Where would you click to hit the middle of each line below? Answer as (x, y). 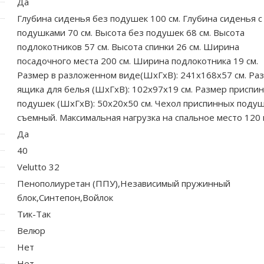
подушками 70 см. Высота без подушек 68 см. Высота (131, 32)
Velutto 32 (38, 166)
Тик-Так (34, 214)
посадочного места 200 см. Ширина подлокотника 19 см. (138, 60)
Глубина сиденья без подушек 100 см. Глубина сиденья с (140, 18)
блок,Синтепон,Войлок (65, 197)
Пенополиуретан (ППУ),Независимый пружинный (124, 183)
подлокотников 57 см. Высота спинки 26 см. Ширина (128, 46)
